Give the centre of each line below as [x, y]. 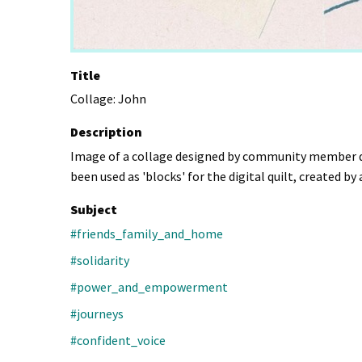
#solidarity [100, 261]
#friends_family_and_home [147, 234]
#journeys [97, 314]
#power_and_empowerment [149, 287]
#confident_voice [118, 341]
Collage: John [108, 99]
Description [106, 132]
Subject [94, 210]
